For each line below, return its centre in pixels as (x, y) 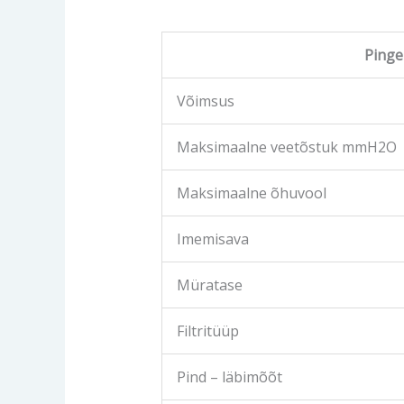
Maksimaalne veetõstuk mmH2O (286, 147)
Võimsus (205, 101)
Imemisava (212, 239)
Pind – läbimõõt (229, 377)
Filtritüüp (207, 331)
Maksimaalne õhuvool (251, 193)
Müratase (209, 285)
